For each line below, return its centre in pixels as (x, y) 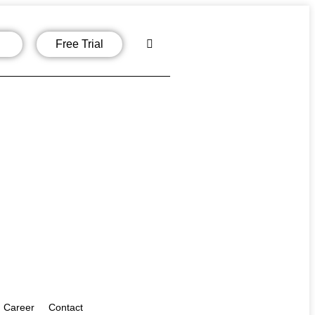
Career (19, 307)
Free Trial (79, 44)
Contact (66, 307)
